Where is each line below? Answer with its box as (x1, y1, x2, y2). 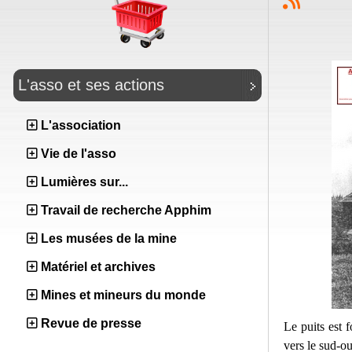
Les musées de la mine (41, 232, 177, 245)
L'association (41, 119, 121, 132)
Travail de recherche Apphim (41, 203, 211, 217)
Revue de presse (41, 317, 141, 330)
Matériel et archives (41, 260, 156, 273)
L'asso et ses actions (18, 76, 164, 93)
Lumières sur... (41, 175, 128, 189)
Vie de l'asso (41, 147, 116, 160)
